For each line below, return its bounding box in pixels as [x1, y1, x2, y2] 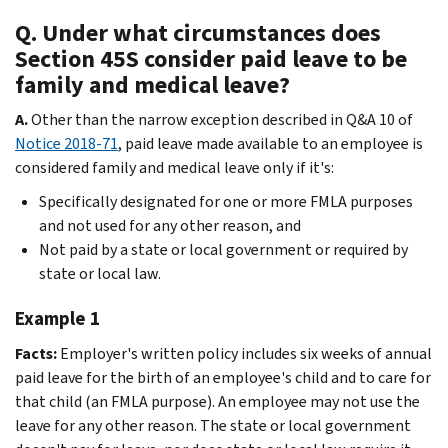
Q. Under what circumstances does [15, 16, 381, 49]
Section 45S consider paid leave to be [15, 42, 407, 75]
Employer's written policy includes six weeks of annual [60, 342, 432, 364]
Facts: [15, 342, 60, 364]
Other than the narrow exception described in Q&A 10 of [31, 108, 413, 130]
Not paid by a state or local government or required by [39, 238, 408, 260]
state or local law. [39, 262, 161, 284]
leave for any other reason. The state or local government [15, 414, 411, 436]
